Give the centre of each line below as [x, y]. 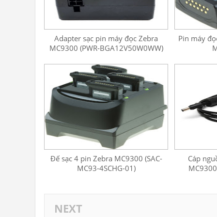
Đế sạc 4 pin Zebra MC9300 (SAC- [106, 158]
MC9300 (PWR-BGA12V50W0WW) [106, 48]
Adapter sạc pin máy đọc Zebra [106, 38]
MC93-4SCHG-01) [106, 168]
